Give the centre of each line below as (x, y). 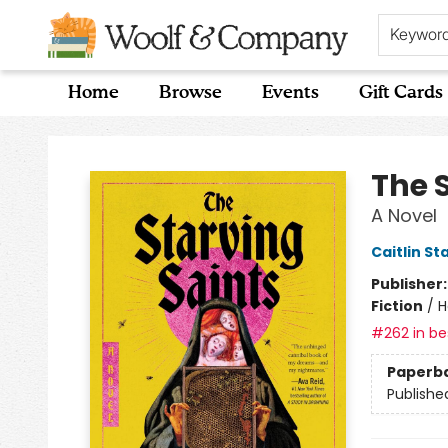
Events (290, 93)
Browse (190, 93)
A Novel (403, 215)
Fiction (396, 306)
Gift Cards (401, 93)
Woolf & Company (80, 135)
